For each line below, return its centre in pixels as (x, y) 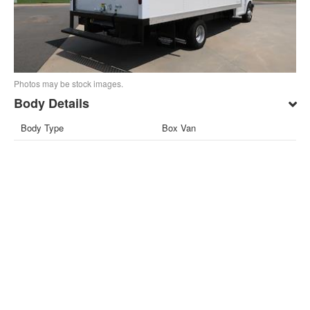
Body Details (52, 103)
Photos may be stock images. (69, 84)
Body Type (43, 128)
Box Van (179, 128)
